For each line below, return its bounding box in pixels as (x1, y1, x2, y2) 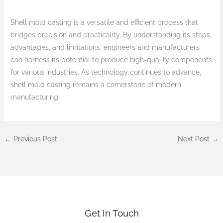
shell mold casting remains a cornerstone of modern (10, 81, 182, 89)
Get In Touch (84, 207, 139, 219)
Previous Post (11, 135, 58, 143)
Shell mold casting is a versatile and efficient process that (10, 18, 199, 27)
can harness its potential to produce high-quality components (10, 56, 213, 64)
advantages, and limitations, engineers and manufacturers (10, 43, 200, 52)
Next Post (177, 135, 212, 143)
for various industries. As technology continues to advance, (10, 68, 202, 77)
